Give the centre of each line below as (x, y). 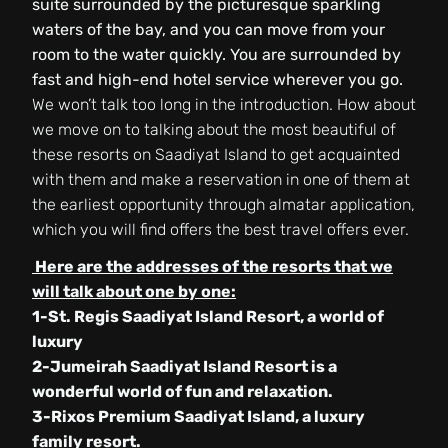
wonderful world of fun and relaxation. (182, 391)
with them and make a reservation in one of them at (221, 179)
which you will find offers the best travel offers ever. (220, 229)
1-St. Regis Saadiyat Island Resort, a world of (208, 316)
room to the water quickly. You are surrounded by (216, 54)
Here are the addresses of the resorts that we (212, 266)
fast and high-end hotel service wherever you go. (217, 79)
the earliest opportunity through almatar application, (223, 204)
